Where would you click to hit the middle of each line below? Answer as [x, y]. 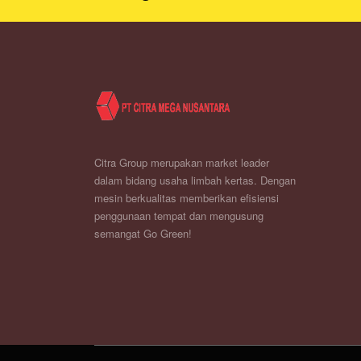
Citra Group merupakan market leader [182, 162]
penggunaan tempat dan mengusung [179, 216]
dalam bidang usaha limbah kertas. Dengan [195, 180]
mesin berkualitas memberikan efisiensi [187, 198]
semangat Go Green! [143, 233]
